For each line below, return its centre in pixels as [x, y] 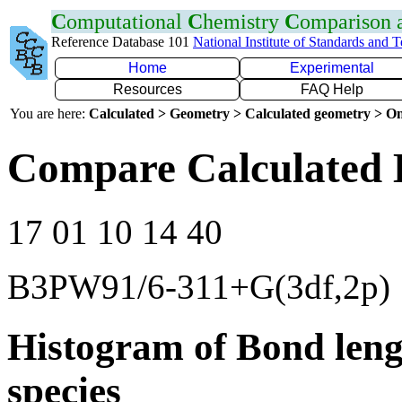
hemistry [244, 22]
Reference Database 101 [122, 42]
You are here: [49, 114]
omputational [127, 22]
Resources [147, 89]
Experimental [332, 68]
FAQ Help [332, 89]
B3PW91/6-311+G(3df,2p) [199, 286]
